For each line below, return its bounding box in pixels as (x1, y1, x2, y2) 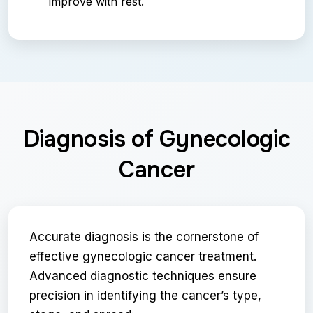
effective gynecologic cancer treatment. (29, 249, 256, 263)
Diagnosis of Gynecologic (22, 124, 291, 154)
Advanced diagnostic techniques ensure (29, 268, 256, 283)
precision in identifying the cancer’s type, (29, 288, 261, 303)
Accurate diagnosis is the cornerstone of (29, 229, 259, 244)
